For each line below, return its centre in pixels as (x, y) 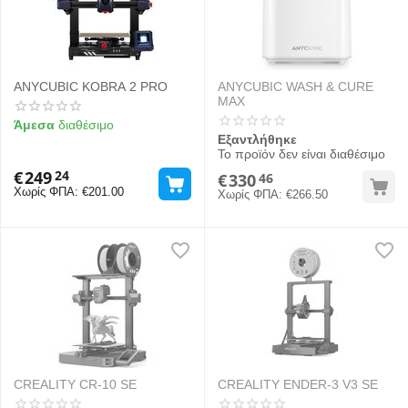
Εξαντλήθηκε (257, 139)
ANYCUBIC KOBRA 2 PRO (91, 87)
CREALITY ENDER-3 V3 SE (298, 384)
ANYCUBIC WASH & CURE (296, 87)
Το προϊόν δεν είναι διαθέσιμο (301, 154)
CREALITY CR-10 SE (75, 384)
